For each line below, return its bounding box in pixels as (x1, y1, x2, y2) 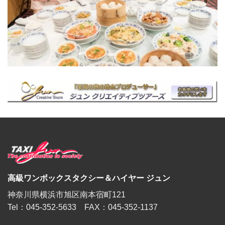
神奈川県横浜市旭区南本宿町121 (8, 190, 126, 199)
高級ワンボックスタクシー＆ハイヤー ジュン (8, 174, 170, 183)
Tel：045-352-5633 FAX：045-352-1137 (8, 203, 158, 212)
